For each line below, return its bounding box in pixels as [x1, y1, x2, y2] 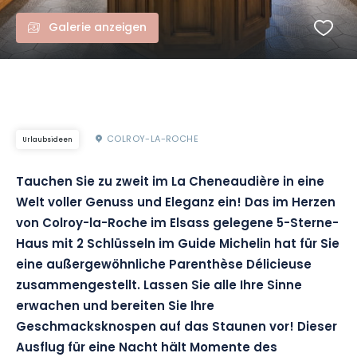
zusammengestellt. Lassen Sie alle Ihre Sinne [16, 277, 302, 296]
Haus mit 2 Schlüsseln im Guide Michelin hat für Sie [16, 235, 339, 255]
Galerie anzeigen [49, 19, 147, 37]
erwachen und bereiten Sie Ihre [16, 297, 214, 317]
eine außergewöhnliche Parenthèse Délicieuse [16, 256, 312, 276]
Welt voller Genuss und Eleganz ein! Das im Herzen [16, 194, 335, 214]
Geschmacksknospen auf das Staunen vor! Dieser [16, 318, 337, 338]
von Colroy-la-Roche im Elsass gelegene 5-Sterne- [16, 214, 339, 234]
